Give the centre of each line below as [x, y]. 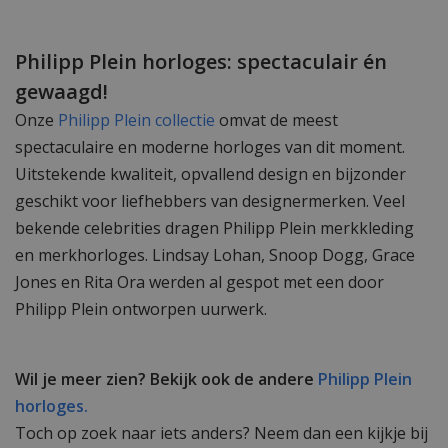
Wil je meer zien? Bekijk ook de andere [166, 378]
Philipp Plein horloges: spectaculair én [201, 61]
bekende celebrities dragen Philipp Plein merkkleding [214, 227]
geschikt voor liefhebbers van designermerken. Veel [210, 200]
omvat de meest [278, 119]
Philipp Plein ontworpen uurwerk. [143, 308]
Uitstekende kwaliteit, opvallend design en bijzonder [210, 173]
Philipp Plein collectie [138, 119]
